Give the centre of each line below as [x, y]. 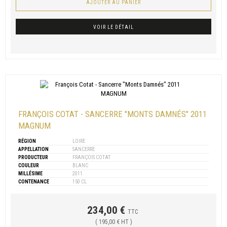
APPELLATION [33, 149]
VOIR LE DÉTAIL [113, 27]
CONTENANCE [34, 181]
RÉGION [27, 141]
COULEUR [29, 165]
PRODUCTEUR [33, 157]
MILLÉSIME [30, 173]
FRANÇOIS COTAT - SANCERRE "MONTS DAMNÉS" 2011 [112, 114]
